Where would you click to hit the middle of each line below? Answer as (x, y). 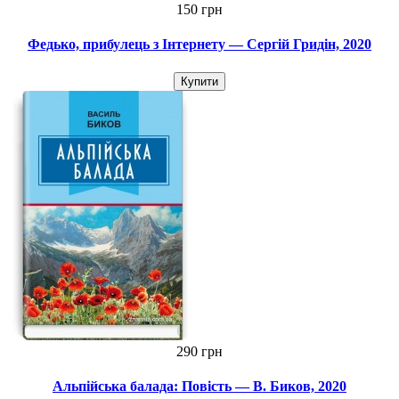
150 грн (199, 10)
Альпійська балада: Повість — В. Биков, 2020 (199, 386)
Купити (199, 81)
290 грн (199, 351)
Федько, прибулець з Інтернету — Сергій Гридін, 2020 (199, 45)
